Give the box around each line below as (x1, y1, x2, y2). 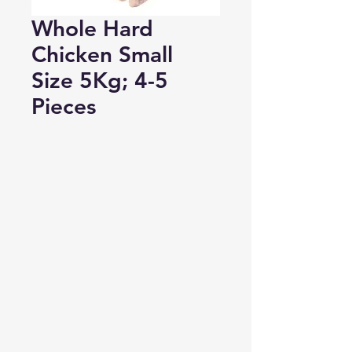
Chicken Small (31, 40, 173, 68)
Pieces (31, 92, 96, 119)
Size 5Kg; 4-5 (31, 66, 168, 93)
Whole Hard (31, 14, 153, 42)
